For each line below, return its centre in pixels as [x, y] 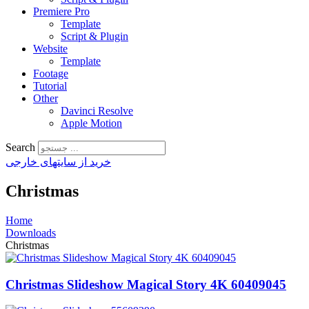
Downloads [31, 232]
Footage [51, 73]
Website [50, 49]
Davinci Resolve [97, 111]
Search [20, 147]
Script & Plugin [94, 36]
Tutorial [50, 86]
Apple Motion [91, 123]
